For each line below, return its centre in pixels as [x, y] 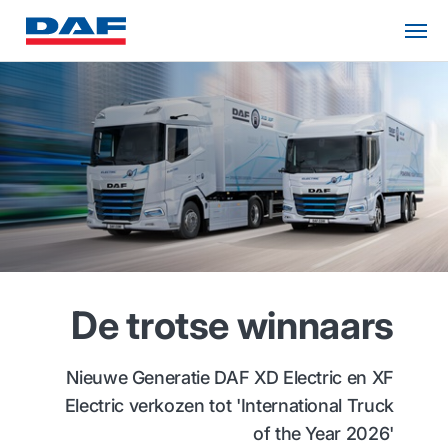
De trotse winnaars [232, 325]
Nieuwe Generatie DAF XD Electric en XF [230, 377]
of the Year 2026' [323, 433]
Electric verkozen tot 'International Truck [229, 405]
